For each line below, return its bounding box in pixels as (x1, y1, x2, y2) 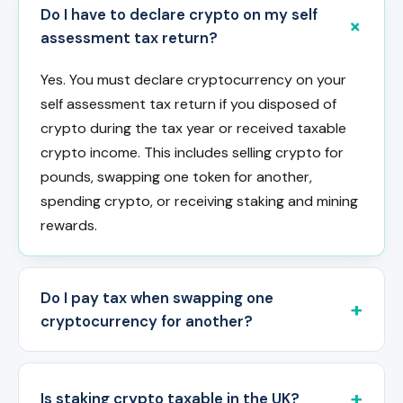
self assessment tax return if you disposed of (40, 94, 336, 114)
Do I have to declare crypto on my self (40, 4, 318, 25)
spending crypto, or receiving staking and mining (40, 192, 358, 211)
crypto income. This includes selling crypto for (40, 143, 344, 163)
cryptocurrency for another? (40, 311, 253, 332)
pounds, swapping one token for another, (40, 167, 312, 187)
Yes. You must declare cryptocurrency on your (40, 70, 346, 90)
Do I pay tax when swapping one (40, 288, 273, 309)
